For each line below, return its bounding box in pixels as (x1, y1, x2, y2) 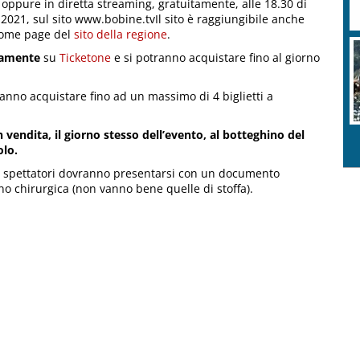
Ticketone (59, 50, 111, 66)
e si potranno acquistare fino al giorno (111, 50, 320, 66)
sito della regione (74, 27, 167, 43)
